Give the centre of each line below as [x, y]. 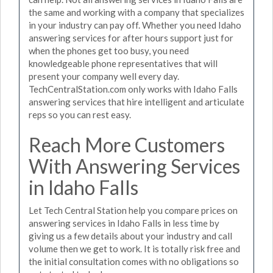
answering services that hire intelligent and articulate [136, 101]
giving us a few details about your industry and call [130, 236]
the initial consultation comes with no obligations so [134, 261]
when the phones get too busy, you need [109, 50]
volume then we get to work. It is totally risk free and [134, 249]
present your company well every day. [104, 76]
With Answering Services [134, 166]
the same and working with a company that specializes [136, 12]
